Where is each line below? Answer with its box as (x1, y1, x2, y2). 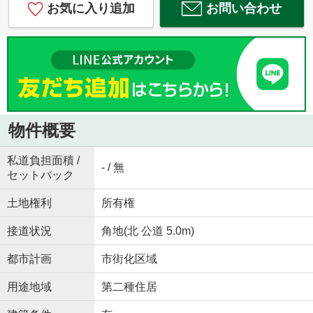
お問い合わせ (206, 1, 282, 16)
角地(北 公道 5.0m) (101, 224, 194, 237)
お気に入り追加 (46, 1, 135, 16)
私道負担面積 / (6, 154, 80, 166)
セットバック (6, 168, 74, 181)
